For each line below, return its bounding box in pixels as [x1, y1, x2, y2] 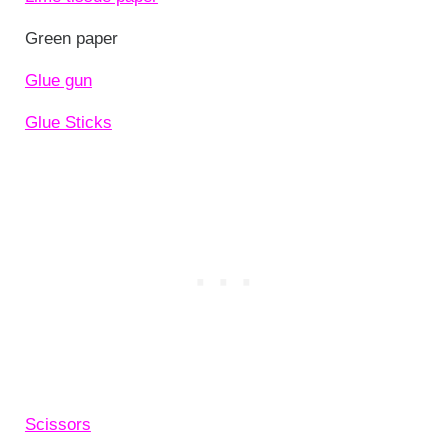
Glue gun [24, 71, 92, 91]
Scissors [24, 415, 91, 435]
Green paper [24, 29, 118, 49]
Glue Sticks [24, 113, 112, 133]
